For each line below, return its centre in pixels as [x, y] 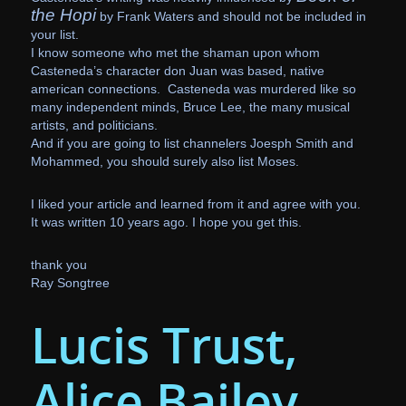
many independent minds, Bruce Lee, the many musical [190, 107]
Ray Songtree [70, 283]
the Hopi [63, 15]
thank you [58, 265]
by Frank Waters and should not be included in [231, 17]
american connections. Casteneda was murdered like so [193, 89]
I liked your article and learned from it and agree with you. [195, 204]
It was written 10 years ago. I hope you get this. [166, 222]
